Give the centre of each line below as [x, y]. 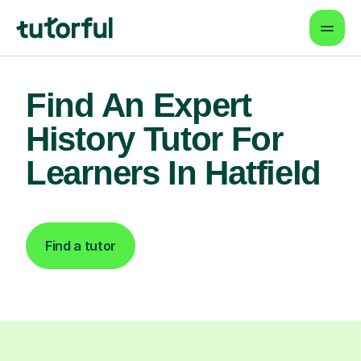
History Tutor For [154, 139]
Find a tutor [81, 246]
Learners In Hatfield [174, 173]
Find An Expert [139, 105]
